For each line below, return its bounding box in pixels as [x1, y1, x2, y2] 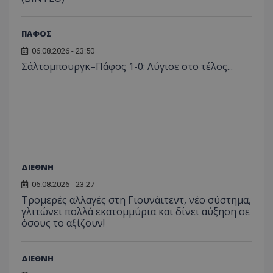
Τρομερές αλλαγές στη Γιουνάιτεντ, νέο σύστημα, [21, 193, 251, 207]
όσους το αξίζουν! [21, 216, 105, 230]
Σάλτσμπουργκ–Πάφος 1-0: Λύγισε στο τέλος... [21, 59, 233, 73]
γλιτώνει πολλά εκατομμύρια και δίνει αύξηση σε [21, 204, 250, 218]
